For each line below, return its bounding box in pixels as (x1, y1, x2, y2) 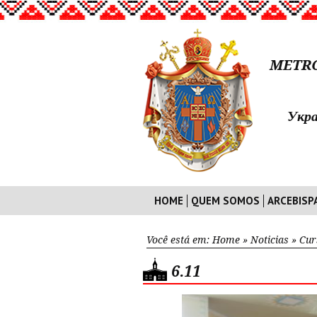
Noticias (250, 234, 289, 246)
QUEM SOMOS (191, 194, 260, 207)
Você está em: (146, 234, 212, 246)
